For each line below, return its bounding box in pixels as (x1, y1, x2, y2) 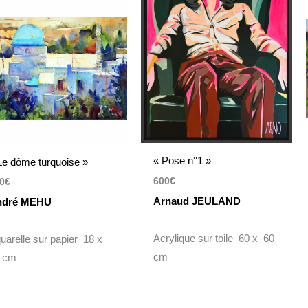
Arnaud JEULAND (153, 195, 241, 207)
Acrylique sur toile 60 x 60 (153, 232, 274, 244)
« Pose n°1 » (153, 155, 211, 167)
